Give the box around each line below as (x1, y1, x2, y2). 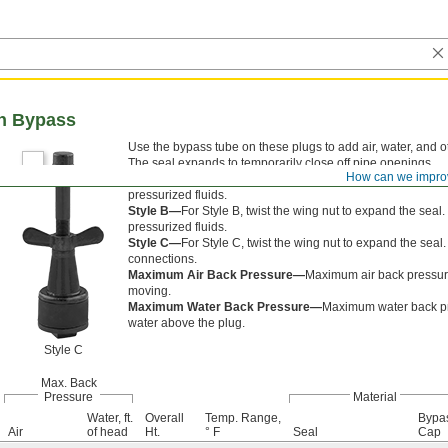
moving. (128, 284, 171, 298)
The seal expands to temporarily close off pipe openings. (128, 156, 434, 170)
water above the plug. (128, 316, 245, 330)
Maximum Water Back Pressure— (128, 300, 322, 314)
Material (352, 390, 397, 404)
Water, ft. (87, 411, 133, 425)
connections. (128, 252, 197, 266)
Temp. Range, (205, 411, 281, 425)
